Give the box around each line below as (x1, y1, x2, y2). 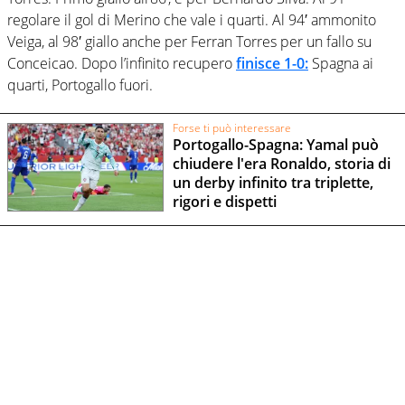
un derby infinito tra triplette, (172, 173, 373, 193)
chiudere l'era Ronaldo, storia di (172, 154, 391, 174)
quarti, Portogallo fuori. (7, 75, 153, 96)
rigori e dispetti (172, 192, 277, 212)
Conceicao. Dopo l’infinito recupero (7, 53, 236, 74)
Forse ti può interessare (172, 119, 291, 136)
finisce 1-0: (236, 53, 308, 74)
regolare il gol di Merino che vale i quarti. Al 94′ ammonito (7, 10, 376, 31)
